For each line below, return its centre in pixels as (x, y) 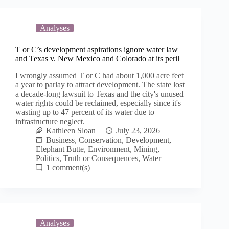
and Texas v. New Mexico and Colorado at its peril (97, 59)
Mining (146, 149)
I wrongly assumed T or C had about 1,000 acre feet (99, 75)
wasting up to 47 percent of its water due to (85, 112)
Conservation (100, 140)
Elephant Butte (60, 149)
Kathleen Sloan (71, 130)
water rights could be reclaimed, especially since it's (98, 103)
